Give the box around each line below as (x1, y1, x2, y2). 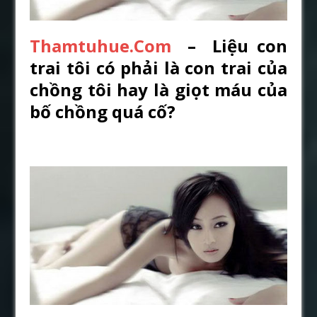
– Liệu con (171, 33, 287, 57)
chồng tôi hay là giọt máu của (30, 77, 287, 101)
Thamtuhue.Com (30, 33, 172, 57)
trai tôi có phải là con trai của (30, 55, 287, 79)
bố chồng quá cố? (30, 99, 176, 123)
